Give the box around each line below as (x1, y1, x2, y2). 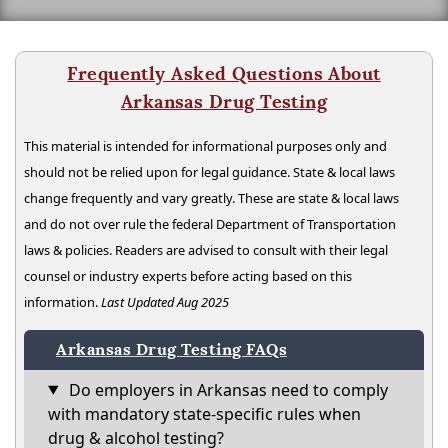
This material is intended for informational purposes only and (24, 136, 387, 155)
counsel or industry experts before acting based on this (24, 266, 352, 285)
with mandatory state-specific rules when (48, 402, 361, 425)
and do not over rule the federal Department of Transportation (24, 214, 396, 233)
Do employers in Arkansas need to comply (64, 378, 388, 401)
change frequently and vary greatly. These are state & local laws (24, 188, 399, 207)
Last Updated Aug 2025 (101, 292, 229, 311)
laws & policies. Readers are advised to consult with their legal (24, 240, 388, 259)
